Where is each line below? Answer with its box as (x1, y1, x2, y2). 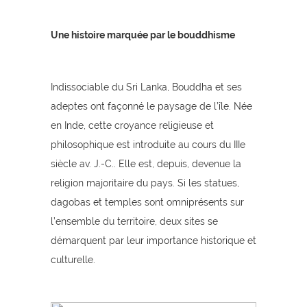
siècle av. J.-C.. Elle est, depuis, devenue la (51, 158, 241, 169)
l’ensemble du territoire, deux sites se (51, 216, 218, 227)
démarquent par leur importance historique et (51, 235, 256, 246)
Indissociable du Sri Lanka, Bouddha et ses (51, 82, 242, 93)
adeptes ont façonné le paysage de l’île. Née (51, 101, 252, 112)
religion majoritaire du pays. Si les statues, (51, 177, 239, 188)
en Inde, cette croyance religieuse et (51, 120, 214, 131)
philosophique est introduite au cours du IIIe (51, 139, 245, 150)
